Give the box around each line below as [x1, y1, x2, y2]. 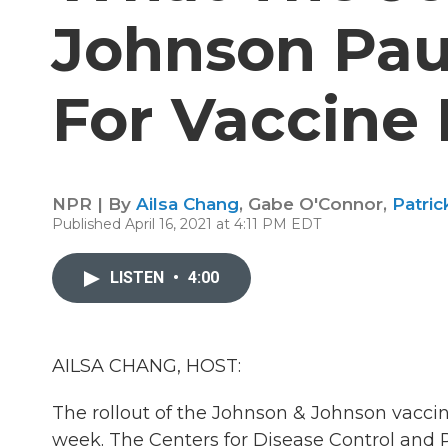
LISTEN [110, 268, 168, 287]
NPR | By [52, 194, 136, 214]
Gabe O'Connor [248, 194, 383, 214]
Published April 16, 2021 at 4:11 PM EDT [52, 215, 321, 233]
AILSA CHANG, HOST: [52, 355, 241, 377]
